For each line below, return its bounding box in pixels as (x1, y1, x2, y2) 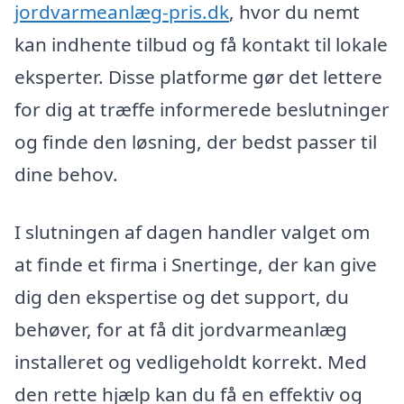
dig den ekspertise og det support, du (14, 283, 349, 309)
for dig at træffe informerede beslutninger (14, 96, 390, 122)
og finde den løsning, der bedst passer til (14, 128, 377, 154)
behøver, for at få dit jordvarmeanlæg (14, 316, 347, 342)
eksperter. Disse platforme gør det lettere (14, 63, 382, 89)
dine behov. (14, 161, 118, 187)
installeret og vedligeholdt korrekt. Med (14, 348, 367, 374)
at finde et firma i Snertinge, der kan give (14, 251, 377, 277)
